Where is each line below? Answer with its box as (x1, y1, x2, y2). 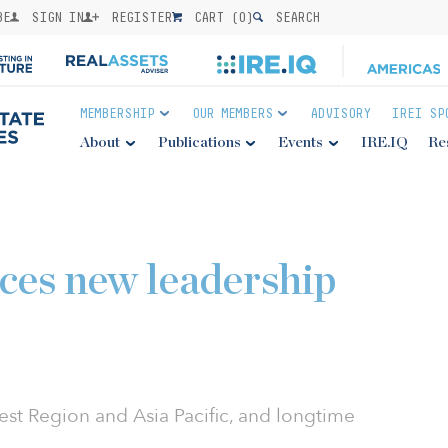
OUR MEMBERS (191, 105, 273, 121)
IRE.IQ (360, 135, 408, 150)
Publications (157, 135, 241, 150)
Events (278, 135, 324, 150)
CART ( (187, 9, 239, 25)
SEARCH (268, 9, 320, 25)
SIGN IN (24, 9, 84, 25)
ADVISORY (310, 105, 372, 121)
